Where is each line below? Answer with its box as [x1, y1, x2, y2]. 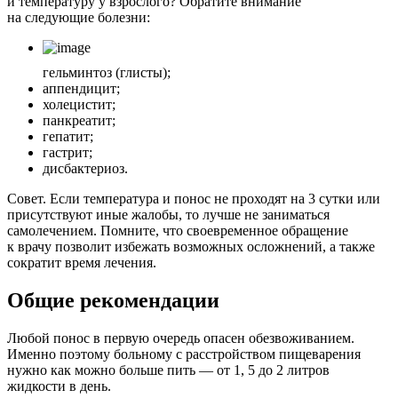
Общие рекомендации [7, 288, 219, 312]
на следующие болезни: [7, 10, 150, 26]
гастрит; [43, 145, 92, 161]
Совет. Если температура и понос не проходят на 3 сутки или [7, 191, 380, 207]
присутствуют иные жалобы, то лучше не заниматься [7, 207, 330, 223]
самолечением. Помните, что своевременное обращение [7, 223, 348, 239]
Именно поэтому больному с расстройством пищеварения [7, 346, 361, 362]
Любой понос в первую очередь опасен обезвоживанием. [7, 330, 354, 346]
